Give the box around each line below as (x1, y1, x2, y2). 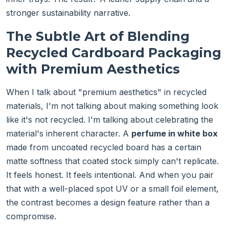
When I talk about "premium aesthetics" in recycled (6, 87, 207, 98)
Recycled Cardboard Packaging (6, 45, 221, 61)
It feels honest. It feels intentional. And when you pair (6, 170, 214, 180)
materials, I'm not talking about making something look (6, 101, 218, 111)
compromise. (6, 211, 56, 222)
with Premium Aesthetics (6, 61, 180, 77)
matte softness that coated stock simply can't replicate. (6, 156, 219, 167)
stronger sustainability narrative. (6, 8, 130, 18)
